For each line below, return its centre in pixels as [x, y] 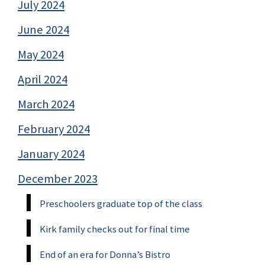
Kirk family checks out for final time [115, 229]
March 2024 [46, 104]
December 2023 [58, 178]
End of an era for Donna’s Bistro [105, 254]
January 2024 [51, 153]
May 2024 [41, 54]
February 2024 [54, 129]
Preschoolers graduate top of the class [121, 203]
